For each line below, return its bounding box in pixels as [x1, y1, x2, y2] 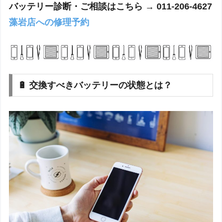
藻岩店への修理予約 [9, 17, 90, 27]
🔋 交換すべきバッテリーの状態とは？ [18, 80, 172, 90]
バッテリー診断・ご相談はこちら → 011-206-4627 [9, 1, 213, 11]
